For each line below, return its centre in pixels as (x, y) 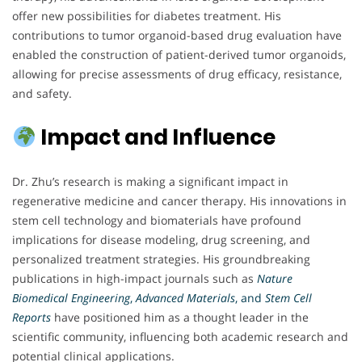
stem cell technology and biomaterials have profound (157, 221)
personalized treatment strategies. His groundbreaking (161, 259)
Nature (275, 279)
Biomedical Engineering (71, 298)
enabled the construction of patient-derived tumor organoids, (179, 55)
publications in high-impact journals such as (135, 279)
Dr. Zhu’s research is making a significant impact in (150, 182)
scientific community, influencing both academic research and (180, 337)
